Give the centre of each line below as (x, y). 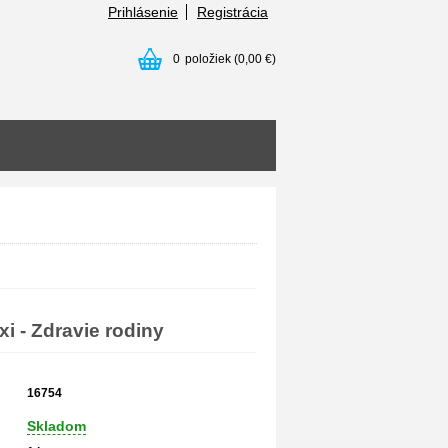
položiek (208, 59)
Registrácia (232, 12)
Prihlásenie (143, 12)
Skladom (56, 425)
